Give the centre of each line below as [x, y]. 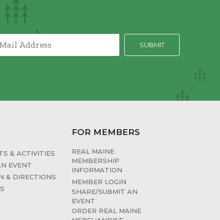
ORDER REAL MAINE [106, 211]
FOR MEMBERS [106, 132]
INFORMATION [97, 170]
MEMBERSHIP [95, 161]
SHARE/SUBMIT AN [104, 192]
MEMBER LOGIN [99, 182]
